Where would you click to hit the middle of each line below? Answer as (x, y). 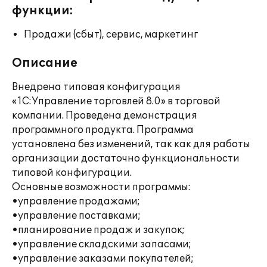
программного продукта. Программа (103, 130)
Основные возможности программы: (101, 187)
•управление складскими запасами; (102, 244)
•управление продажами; (76, 201)
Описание (45, 63)
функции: (43, 11)
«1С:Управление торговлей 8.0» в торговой (116, 101)
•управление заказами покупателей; (103, 259)
